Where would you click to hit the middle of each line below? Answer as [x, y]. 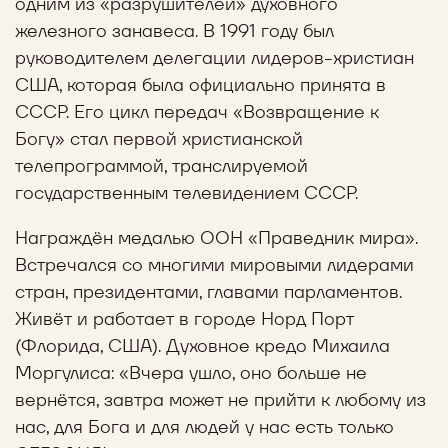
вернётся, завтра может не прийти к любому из [220, 399]
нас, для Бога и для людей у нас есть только [204, 426]
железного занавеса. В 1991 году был [174, 30]
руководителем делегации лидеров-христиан [214, 57]
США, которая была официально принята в [200, 84]
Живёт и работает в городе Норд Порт [184, 318]
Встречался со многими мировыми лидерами [214, 264]
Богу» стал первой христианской [159, 138]
